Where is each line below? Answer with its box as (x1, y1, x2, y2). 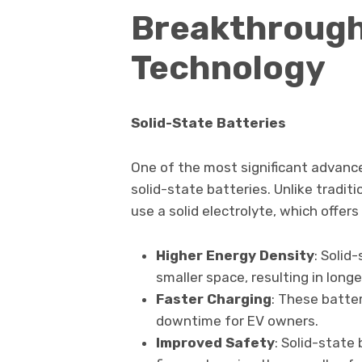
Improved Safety (155, 335, 275, 351)
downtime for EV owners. (155, 313, 318, 330)
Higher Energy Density (155, 247, 314, 264)
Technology (131, 47, 326, 87)
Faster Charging (155, 291, 271, 308)
